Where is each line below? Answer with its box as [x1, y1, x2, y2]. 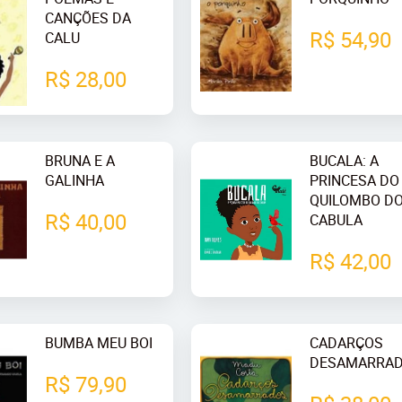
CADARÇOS [310, 333, 384, 354]
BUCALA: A [310, 150, 380, 170]
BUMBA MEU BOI [45, 333, 153, 354]
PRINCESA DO [310, 170, 400, 190]
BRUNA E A [45, 150, 116, 170]
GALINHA [45, 170, 105, 190]
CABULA [310, 209, 363, 230]
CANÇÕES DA [45, 7, 132, 28]
